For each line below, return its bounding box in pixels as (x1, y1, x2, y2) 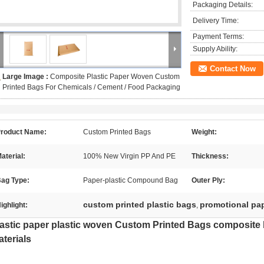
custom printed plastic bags (83, 200, 196, 209)
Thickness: (192, 152, 229, 160)
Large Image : (2, 72, 50, 81)
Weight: (192, 128, 217, 136)
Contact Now (210, 64, 256, 73)
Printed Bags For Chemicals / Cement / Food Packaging (2, 83, 180, 91)
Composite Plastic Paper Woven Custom (50, 72, 180, 81)
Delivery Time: (193, 16, 239, 25)
